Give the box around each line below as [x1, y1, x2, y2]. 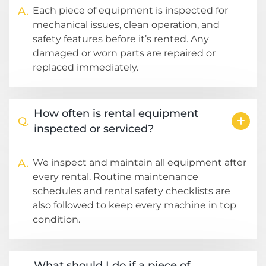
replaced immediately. [33, 62, 138, 74]
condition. [33, 214, 80, 226]
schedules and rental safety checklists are [33, 185, 230, 197]
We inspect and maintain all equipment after [33, 157, 246, 169]
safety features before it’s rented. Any [33, 33, 209, 45]
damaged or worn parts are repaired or [33, 47, 216, 59]
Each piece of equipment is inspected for [33, 5, 228, 17]
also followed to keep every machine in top [33, 199, 236, 211]
